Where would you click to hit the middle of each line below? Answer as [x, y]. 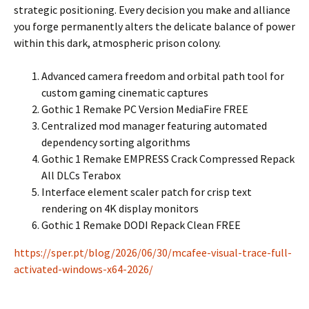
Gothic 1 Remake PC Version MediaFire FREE [145, 109]
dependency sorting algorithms [116, 142]
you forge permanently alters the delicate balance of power [154, 26]
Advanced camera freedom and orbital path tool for [163, 76]
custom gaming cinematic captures [125, 92]
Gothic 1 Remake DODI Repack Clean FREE [141, 225]
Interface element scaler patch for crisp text [147, 192]
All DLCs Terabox [81, 175]
